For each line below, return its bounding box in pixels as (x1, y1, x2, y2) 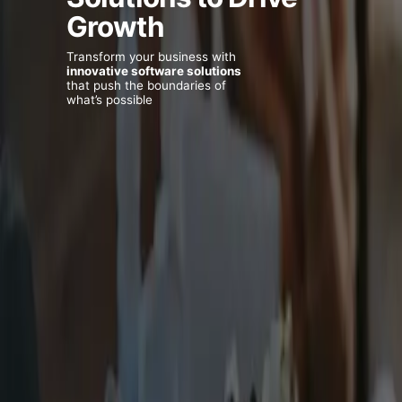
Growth (66, 10, 164, 45)
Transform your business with (66, 49, 236, 65)
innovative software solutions (66, 64, 241, 79)
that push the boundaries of (66, 78, 226, 93)
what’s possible (66, 92, 153, 108)
